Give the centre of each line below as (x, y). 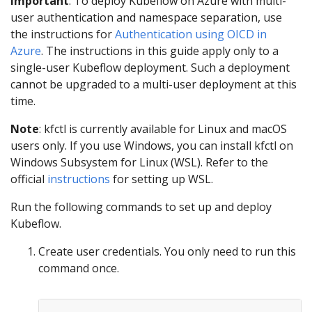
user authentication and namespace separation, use (146, 17)
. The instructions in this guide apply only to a (160, 50)
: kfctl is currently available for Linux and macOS (163, 128)
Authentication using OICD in (191, 34)
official (29, 179)
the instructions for (63, 34)
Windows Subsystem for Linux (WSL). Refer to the (139, 162)
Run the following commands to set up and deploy (141, 206)
